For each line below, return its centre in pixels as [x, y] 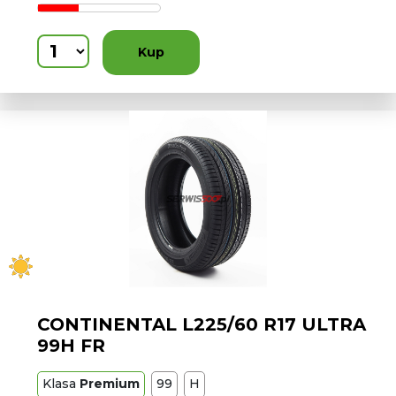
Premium [110, 384]
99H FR [72, 346]
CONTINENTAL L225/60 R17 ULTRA [202, 324]
